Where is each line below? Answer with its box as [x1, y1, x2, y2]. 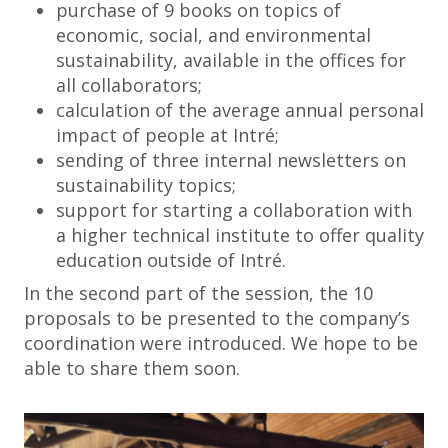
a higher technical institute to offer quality [56, 223, 424, 247]
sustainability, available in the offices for [56, 48, 406, 72]
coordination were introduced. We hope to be [24, 331, 418, 355]
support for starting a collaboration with [56, 198, 412, 222]
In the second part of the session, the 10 [24, 281, 373, 305]
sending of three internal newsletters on [56, 148, 406, 172]
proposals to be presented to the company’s [24, 306, 410, 330]
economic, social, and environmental [56, 23, 371, 47]
